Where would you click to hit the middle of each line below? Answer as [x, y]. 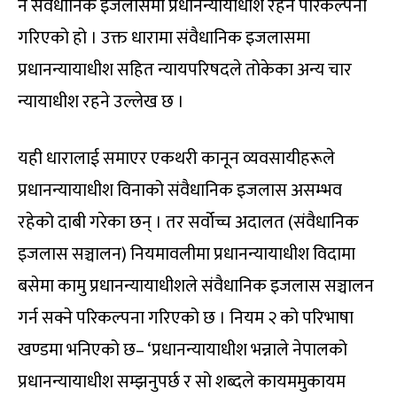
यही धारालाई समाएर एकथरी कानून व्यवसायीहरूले [176, 158]
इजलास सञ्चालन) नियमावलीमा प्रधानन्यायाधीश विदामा [187, 254]
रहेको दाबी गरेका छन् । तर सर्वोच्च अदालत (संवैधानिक [188, 222]
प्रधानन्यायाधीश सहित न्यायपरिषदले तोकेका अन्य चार [185, 70]
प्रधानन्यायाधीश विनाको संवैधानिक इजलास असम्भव [180, 190]
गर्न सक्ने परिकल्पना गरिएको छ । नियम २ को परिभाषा [186, 318]
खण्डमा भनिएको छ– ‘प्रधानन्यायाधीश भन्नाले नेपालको [183, 350]
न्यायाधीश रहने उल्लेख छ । [101, 101]
